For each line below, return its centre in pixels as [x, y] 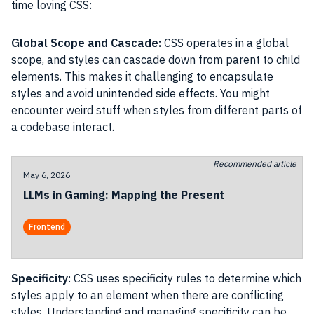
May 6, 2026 [47, 175]
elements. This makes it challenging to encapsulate [142, 76]
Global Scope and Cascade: [86, 43]
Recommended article [255, 164]
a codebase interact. [63, 127]
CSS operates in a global [225, 43]
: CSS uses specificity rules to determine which [185, 278]
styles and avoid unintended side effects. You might [141, 93]
